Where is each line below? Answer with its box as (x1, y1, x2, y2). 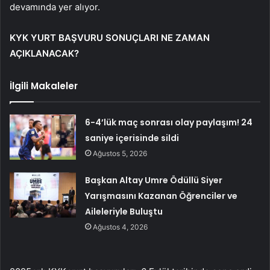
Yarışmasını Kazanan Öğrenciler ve (85, 190, 238, 202)
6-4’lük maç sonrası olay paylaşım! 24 (85, 116, 253, 129)
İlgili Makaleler (10, 80, 78, 93)
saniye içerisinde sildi (85, 132, 180, 145)
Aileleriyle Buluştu (85, 206, 163, 218)
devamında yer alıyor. (10, 1, 100, 13)
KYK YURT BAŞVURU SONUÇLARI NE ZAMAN (10, 32, 210, 44)
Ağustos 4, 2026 (93, 222, 148, 232)
